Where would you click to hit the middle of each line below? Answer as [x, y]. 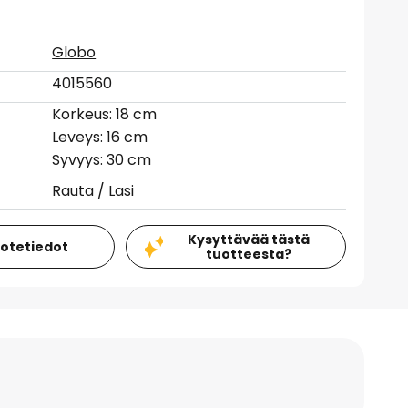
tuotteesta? [248, 254]
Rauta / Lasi [93, 191]
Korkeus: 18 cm [105, 114]
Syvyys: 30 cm [102, 160]
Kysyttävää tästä [248, 240]
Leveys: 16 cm [100, 137]
